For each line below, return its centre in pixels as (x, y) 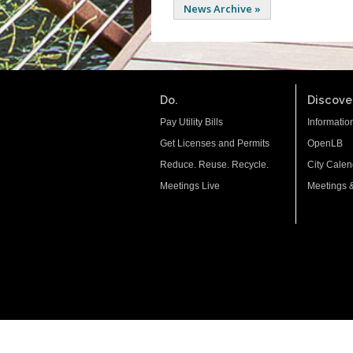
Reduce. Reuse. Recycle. (214, 165)
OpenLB (325, 144)
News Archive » (223, 9)
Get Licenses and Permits (215, 144)
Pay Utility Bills (191, 123)
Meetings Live (190, 186)
